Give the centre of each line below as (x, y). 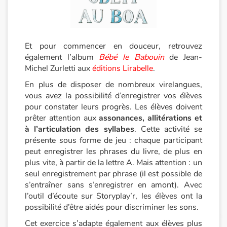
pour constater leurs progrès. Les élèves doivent (113, 107)
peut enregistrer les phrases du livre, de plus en (113, 152)
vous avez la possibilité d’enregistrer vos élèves (113, 96)
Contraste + (32, 58)
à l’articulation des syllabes (80, 129)
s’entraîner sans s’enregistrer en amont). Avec (113, 185)
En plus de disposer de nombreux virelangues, (113, 85)
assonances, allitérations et (150, 118)
